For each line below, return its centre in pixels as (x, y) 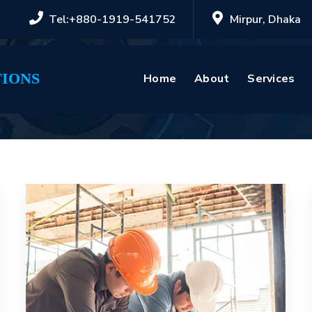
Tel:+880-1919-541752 (112, 19)
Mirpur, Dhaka (265, 19)
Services (271, 79)
